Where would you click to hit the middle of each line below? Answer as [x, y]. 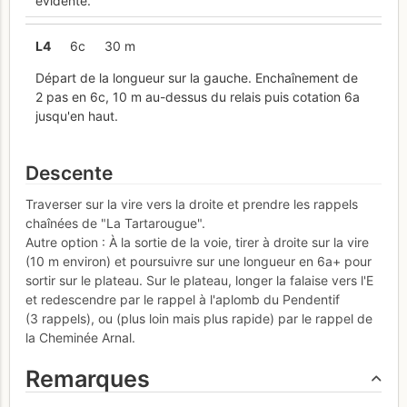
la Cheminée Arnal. [80, 337]
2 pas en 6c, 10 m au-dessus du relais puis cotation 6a [197, 96]
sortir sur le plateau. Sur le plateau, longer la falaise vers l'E [199, 280]
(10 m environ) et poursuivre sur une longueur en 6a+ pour [199, 261]
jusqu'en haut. [76, 115]
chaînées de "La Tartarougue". [115, 223]
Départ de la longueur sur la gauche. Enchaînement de [196, 77]
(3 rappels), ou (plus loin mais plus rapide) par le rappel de [199, 318]
